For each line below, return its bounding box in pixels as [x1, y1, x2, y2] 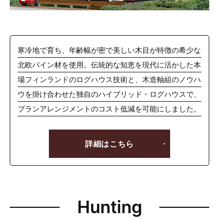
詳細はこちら [85, 139, 134, 149]
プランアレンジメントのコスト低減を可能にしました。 [18, 104, 201, 114]
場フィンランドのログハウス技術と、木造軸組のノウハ [18, 75, 201, 85]
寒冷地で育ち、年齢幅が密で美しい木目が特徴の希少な [18, 45, 201, 55]
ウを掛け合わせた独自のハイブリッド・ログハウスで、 [18, 89, 201, 99]
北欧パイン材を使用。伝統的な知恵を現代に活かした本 [18, 60, 201, 70]
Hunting [77, 197, 142, 218]
